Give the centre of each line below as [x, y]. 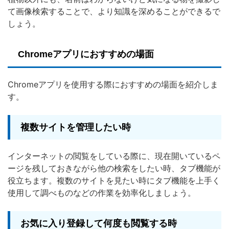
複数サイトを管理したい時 [76, 127]
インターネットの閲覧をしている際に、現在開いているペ [114, 156]
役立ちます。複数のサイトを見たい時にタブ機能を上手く [114, 181]
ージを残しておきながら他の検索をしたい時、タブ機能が [114, 168]
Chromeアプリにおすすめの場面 [86, 54]
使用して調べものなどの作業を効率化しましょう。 [102, 193]
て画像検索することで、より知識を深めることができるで [114, 12]
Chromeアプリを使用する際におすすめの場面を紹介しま [113, 85]
